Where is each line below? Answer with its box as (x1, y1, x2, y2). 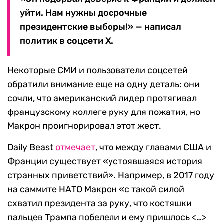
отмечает (55, 142, 95, 153)
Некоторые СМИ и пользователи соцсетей (7, 65, 188, 76)
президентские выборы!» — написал (20, 21, 181, 33)
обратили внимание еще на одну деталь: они (7, 79, 200, 90)
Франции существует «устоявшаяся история (7, 156, 202, 167)
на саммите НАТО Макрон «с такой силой (7, 184, 184, 195)
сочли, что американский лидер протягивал (7, 93, 197, 104)
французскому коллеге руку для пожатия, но (7, 107, 200, 118)
